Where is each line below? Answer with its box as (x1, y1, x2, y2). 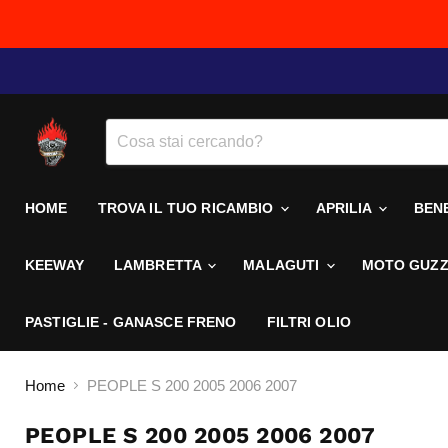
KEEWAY (25, 257, 84, 273)
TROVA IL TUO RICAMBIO (97, 200, 278, 216)
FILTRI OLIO (266, 314, 352, 330)
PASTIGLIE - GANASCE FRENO (25, 314, 237, 330)
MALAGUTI (243, 257, 324, 273)
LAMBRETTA (113, 257, 206, 273)
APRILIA (315, 200, 376, 216)
